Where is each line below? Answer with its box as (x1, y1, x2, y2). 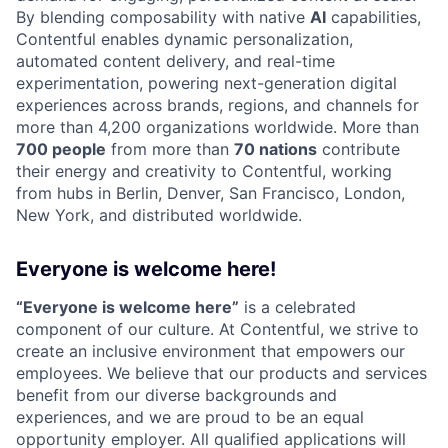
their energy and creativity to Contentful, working (16, 160, 392, 181)
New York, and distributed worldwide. (16, 204, 302, 225)
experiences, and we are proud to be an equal (16, 406, 364, 427)
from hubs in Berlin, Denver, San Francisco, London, (16, 182, 405, 203)
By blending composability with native (16, 6, 310, 27)
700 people (16, 138, 106, 159)
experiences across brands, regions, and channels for (16, 94, 419, 115)
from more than (106, 138, 234, 159)
